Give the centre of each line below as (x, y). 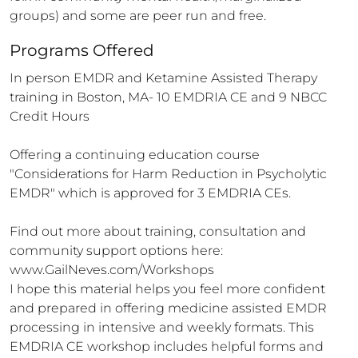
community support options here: (116, 251)
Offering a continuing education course (135, 155)
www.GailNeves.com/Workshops (112, 270)
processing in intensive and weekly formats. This (162, 327)
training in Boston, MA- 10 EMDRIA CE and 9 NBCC (168, 97)
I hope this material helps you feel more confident (167, 289)
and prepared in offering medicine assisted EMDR (168, 308)
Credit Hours (50, 116)
